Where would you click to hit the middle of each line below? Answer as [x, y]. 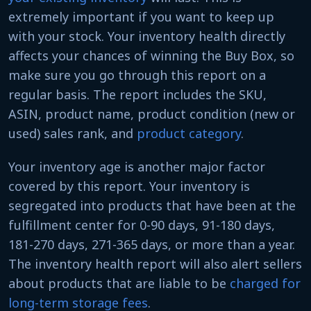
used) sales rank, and [73, 133]
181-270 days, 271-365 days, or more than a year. [152, 244]
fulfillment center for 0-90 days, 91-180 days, [142, 225]
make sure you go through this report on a [137, 75]
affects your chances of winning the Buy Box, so [151, 55]
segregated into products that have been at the [152, 205]
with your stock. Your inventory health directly [147, 36]
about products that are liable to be [119, 283]
